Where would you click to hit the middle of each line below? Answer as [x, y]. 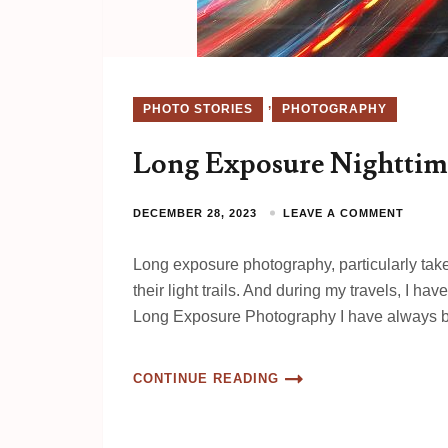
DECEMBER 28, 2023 [195, 213]
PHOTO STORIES [198, 109]
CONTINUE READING [206, 378]
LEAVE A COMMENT [343, 213]
